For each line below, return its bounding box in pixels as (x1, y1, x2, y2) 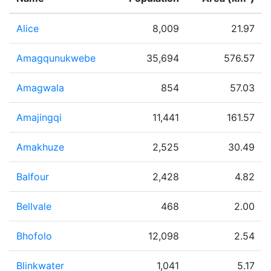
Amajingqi (16, 111, 62, 123)
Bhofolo (16, 230, 52, 242)
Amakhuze (16, 141, 64, 153)
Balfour (16, 171, 49, 183)
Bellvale (16, 200, 51, 212)
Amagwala (16, 82, 64, 94)
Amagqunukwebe (16, 52, 96, 64)
